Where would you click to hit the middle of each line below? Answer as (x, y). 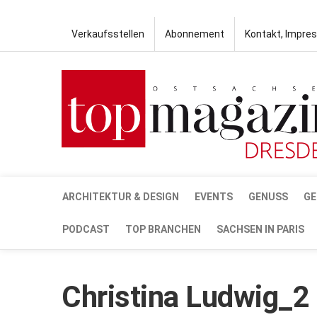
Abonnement (195, 34)
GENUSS (268, 196)
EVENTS (214, 196)
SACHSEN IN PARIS (260, 229)
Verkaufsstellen (108, 34)
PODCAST (86, 229)
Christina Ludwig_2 (185, 296)
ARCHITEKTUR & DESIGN (121, 196)
